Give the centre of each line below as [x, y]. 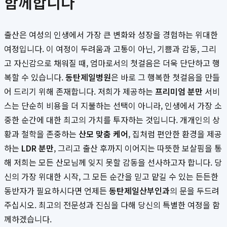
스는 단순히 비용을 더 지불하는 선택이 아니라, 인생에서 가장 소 [113, 106]
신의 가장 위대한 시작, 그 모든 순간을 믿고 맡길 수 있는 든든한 [111, 177]
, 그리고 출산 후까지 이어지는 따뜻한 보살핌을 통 [138, 148]
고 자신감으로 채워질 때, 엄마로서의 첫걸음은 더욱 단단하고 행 [112, 63]
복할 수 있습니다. [35, 77]
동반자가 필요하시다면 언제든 [56, 191]
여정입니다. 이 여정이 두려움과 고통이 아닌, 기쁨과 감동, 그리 [110, 49]
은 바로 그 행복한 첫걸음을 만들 [165, 77]
